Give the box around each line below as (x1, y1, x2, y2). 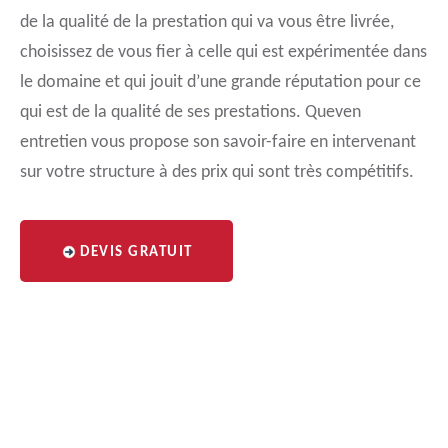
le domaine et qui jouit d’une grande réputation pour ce (20, 73, 421, 92)
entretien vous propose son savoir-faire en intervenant (20, 133, 416, 152)
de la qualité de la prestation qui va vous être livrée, (20, 13, 394, 32)
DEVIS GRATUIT (80, 245, 193, 260)
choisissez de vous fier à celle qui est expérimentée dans (20, 43, 427, 62)
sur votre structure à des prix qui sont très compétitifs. (20, 163, 414, 182)
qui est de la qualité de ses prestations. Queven (20, 103, 361, 122)
